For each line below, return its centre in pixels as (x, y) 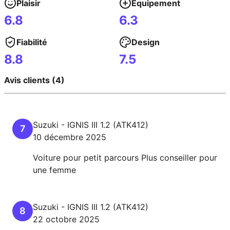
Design (146, 42)
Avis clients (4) (34, 80)
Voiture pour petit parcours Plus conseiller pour (125, 157)
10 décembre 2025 (70, 137)
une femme (54, 170)
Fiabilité (32, 42)
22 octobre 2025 (66, 219)
